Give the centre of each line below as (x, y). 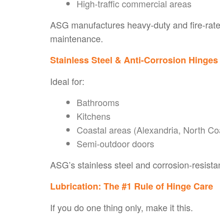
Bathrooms (98, 102)
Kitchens (94, 116)
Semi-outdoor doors (115, 143)
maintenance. (77, 38)
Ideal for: (67, 81)
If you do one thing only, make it (113, 207)
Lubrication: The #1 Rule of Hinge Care (132, 186)
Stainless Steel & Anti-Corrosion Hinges (134, 60)
